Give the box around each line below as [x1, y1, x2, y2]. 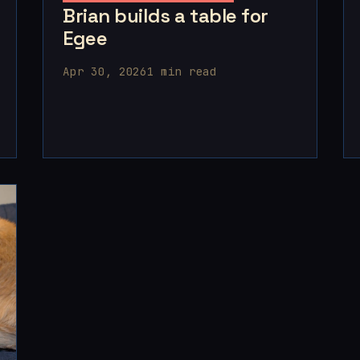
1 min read [146, 63, 217, 79]
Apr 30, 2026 [63, 63, 147, 79]
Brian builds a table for [63, 2, 268, 28]
